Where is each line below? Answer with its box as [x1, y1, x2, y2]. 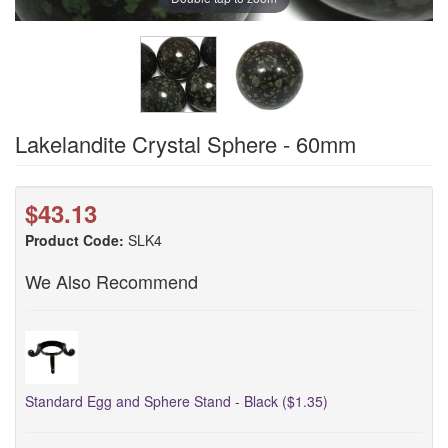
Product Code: [25, 230, 124, 250]
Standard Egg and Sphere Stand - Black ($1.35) [25, 391, 328, 411]
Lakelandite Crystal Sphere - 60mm [15, 128, 356, 159]
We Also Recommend [25, 268, 198, 294]
